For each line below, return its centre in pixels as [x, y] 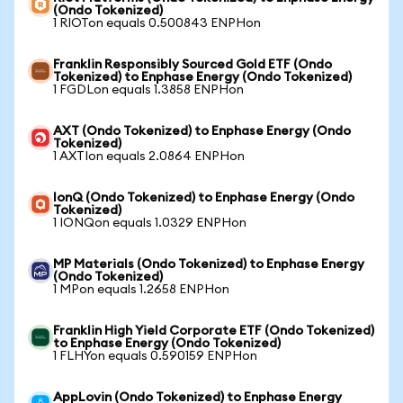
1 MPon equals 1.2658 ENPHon [141, 290]
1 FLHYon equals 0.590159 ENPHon [155, 356]
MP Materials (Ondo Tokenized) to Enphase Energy [209, 264]
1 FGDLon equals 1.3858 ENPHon [148, 90]
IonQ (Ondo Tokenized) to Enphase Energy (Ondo [204, 198]
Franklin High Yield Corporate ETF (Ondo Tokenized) [214, 331]
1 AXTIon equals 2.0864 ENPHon [149, 157]
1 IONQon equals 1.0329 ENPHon [150, 223]
